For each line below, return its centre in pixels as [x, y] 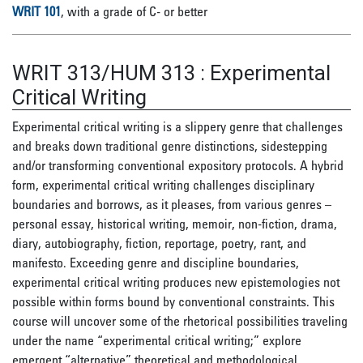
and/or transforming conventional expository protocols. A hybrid [178, 165]
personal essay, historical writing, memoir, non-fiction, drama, [175, 224]
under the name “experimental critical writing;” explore [157, 340]
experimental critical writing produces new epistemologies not [176, 282]
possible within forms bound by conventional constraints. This [173, 301]
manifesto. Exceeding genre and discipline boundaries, [156, 263]
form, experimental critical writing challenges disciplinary [163, 185]
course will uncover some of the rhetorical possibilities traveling [180, 321]
